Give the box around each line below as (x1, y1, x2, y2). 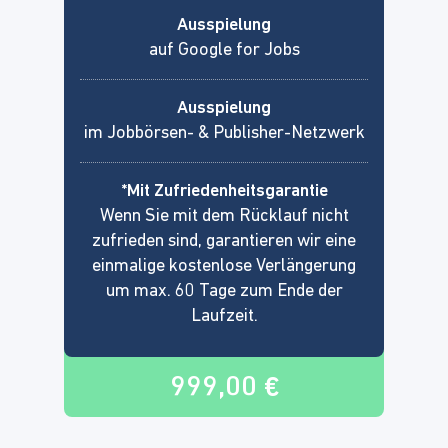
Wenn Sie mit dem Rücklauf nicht (99, 206, 349, 226)
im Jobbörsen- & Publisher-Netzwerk (83, 123, 365, 143)
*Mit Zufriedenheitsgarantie (120, 181, 328, 201)
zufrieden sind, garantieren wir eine (92, 231, 356, 251)
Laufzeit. (190, 306, 258, 326)
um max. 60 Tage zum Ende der (105, 281, 343, 301)
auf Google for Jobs (148, 40, 300, 60)
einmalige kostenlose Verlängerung (92, 256, 356, 276)
